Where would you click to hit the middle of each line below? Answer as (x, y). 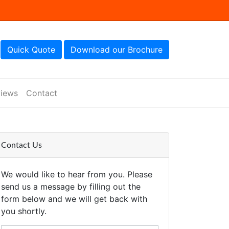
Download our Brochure (117, 50)
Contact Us (21, 145)
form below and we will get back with (74, 199)
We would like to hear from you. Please (77, 174)
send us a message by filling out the (71, 187)
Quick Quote (31, 50)
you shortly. (24, 211)
